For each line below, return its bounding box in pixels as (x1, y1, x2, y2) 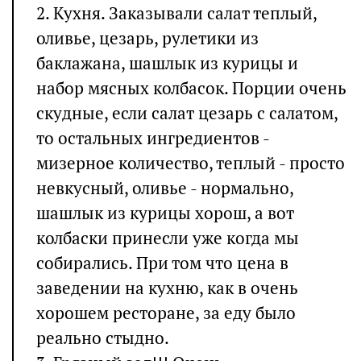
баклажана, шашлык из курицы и (36, 52, 298, 75)
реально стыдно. (36, 327, 169, 350)
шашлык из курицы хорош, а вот (36, 202, 294, 225)
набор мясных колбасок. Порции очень (36, 77, 346, 100)
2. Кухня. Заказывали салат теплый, (36, 2, 317, 25)
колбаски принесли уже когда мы (36, 227, 299, 250)
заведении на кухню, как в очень (36, 277, 298, 300)
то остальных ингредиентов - (36, 127, 269, 150)
